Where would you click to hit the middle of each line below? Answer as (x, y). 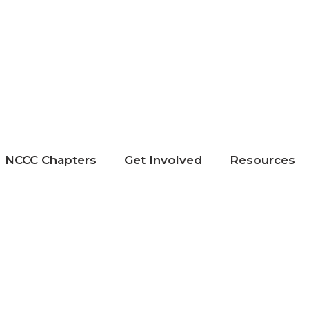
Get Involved (163, 160)
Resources (262, 160)
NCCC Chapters (51, 160)
